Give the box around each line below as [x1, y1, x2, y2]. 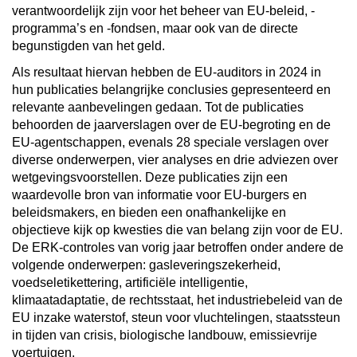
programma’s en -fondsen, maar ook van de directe [12, 21, 298, 35]
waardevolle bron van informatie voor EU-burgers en [12, 187, 307, 202]
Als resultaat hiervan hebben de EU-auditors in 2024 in [12, 65, 321, 79]
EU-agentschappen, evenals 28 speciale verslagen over [12, 135, 328, 149]
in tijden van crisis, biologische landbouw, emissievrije [12, 328, 317, 342]
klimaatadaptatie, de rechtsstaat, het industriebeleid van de [12, 292, 343, 307]
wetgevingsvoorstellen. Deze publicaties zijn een [12, 170, 288, 184]
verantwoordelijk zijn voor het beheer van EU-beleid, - [12, 3, 315, 18]
